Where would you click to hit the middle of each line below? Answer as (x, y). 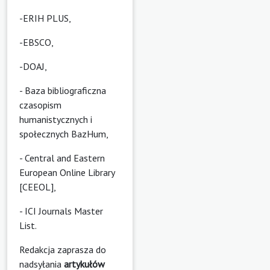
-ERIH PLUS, (45, 18)
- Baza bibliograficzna (63, 90)
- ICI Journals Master (61, 211)
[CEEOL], (38, 187)
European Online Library (67, 172)
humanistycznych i (56, 119)
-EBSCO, (36, 42)
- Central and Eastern (62, 158)
